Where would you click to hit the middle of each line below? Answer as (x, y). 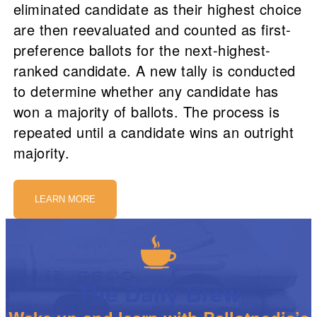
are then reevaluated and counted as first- (152, 30)
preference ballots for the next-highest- (142, 50)
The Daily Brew (158, 293)
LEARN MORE (65, 200)
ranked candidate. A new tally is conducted (154, 71)
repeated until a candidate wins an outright (154, 132)
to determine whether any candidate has (146, 91)
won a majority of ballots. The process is (146, 112)
